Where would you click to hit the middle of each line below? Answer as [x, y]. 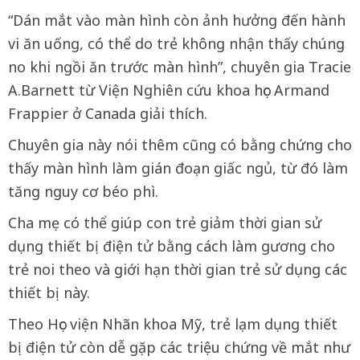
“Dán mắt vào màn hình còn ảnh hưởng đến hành [177, 20]
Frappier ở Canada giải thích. [108, 114]
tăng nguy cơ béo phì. [83, 192]
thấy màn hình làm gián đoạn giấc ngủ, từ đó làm [178, 168]
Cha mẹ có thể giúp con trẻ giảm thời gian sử [165, 223]
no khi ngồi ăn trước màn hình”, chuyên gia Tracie [180, 67]
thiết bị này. [49, 293]
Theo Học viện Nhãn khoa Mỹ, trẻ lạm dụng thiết [173, 324]
